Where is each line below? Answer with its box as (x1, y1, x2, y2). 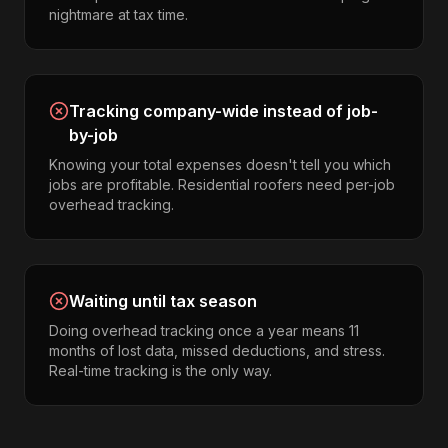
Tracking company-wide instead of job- (69, 101, 378, 121)
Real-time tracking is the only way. (49, 362, 272, 379)
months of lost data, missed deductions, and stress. (49, 342, 385, 359)
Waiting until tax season (69, 291, 257, 311)
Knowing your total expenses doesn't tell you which (49, 156, 391, 173)
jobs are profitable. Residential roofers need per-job (49, 176, 395, 193)
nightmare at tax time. (49, 6, 188, 23)
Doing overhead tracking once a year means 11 (49, 322, 359, 339)
